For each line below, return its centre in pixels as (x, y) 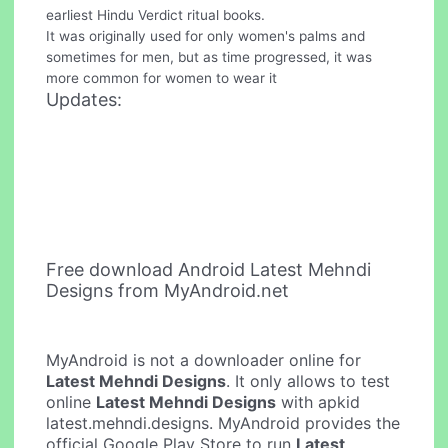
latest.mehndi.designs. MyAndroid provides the (223, 423)
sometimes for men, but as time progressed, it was (209, 56)
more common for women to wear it (162, 77)
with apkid (318, 402)
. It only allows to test (308, 381)
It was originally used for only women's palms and (206, 35)
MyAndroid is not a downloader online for (204, 360)
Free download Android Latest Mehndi (209, 270)
